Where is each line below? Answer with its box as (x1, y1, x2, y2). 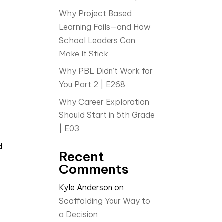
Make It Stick (59, 49, 109, 58)
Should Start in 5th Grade (59, 110, 155, 120)
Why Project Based (59, 8, 132, 18)
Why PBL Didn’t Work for (59, 66, 153, 76)
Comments (59, 161, 129, 177)
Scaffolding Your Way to (59, 196, 151, 206)
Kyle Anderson (59, 182, 113, 192)
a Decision (59, 209, 98, 219)
